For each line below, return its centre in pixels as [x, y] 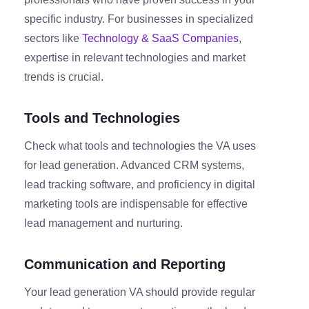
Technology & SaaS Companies [160, 39]
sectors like [53, 39]
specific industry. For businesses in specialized [139, 19]
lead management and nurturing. [103, 223]
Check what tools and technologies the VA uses [140, 146]
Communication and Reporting [125, 265]
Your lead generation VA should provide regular [140, 292]
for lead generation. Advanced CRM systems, [134, 166]
